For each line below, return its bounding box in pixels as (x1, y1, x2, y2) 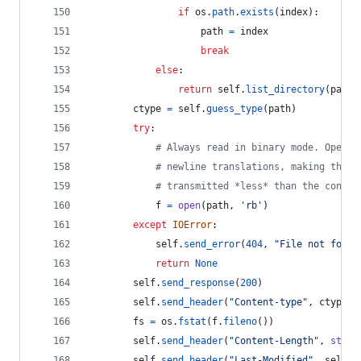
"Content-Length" (229, 335, 319, 346)
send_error (184, 239, 240, 250)
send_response (161, 277, 234, 288)
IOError (172, 219, 212, 230)
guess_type (206, 103, 263, 114)
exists (240, 6, 274, 18)
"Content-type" (229, 297, 308, 308)
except (133, 219, 167, 230)
